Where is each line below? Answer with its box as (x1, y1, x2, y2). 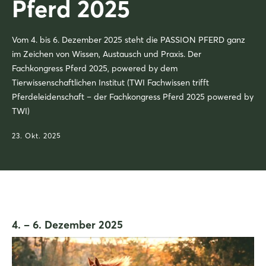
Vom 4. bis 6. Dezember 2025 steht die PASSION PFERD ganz (12, 34, 245, 45)
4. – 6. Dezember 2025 (12, 218, 123, 232)
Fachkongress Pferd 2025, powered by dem (12, 63, 178, 74)
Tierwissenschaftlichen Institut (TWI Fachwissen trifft (12, 77, 209, 88)
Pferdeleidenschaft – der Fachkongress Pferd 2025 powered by (12, 91, 254, 102)
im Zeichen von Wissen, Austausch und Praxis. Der (12, 49, 201, 59)
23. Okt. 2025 (12, 131, 61, 140)
